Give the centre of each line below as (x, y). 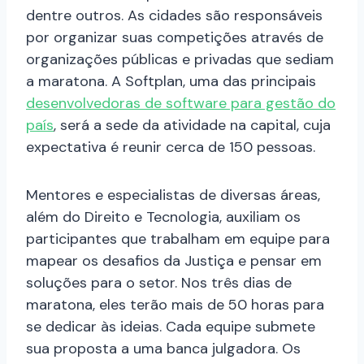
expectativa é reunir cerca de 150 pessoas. (171, 147)
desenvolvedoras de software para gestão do (181, 104)
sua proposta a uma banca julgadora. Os (163, 349)
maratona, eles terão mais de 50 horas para (175, 305)
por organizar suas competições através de (175, 38)
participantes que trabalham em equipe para (178, 239)
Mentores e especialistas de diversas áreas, (173, 195)
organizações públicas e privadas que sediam (180, 60)
